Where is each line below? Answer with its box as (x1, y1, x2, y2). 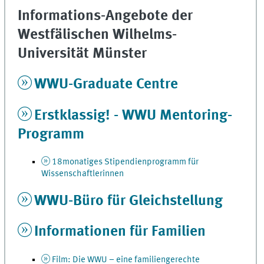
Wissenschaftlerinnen (41, 169, 124, 179)
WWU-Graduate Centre (34, 77, 179, 93)
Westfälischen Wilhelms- (18, 27, 177, 42)
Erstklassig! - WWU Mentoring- (34, 108, 233, 123)
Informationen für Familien (34, 225, 206, 240)
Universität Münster (18, 46, 147, 61)
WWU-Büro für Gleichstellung (34, 193, 227, 209)
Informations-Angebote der (18, 8, 193, 24)
